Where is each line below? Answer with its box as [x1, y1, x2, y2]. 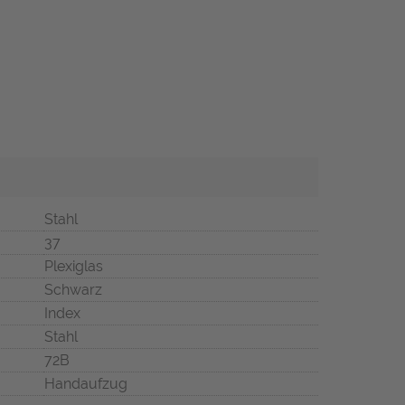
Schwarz [44, 281, 102, 299]
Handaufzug [44, 375, 127, 393]
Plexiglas [44, 258, 103, 276]
